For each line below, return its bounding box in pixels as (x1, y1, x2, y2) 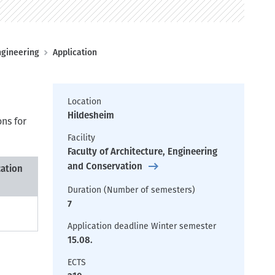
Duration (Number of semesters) (68, 185, 195, 195)
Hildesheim (68, 110, 114, 121)
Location (68, 96, 101, 107)
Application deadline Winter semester (68, 221, 216, 231)
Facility (68, 133, 95, 143)
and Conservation (68, 161, 142, 172)
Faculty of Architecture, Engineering (68, 146, 217, 157)
